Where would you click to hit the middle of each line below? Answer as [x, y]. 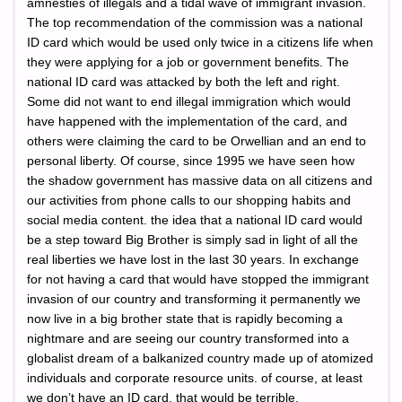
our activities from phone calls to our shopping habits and [189, 200]
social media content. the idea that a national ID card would [195, 220]
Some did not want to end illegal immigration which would [189, 101]
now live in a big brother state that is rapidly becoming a [185, 319]
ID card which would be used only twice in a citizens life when [200, 42]
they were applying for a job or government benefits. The [188, 62]
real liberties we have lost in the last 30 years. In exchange [193, 259]
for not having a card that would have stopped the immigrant [198, 279]
